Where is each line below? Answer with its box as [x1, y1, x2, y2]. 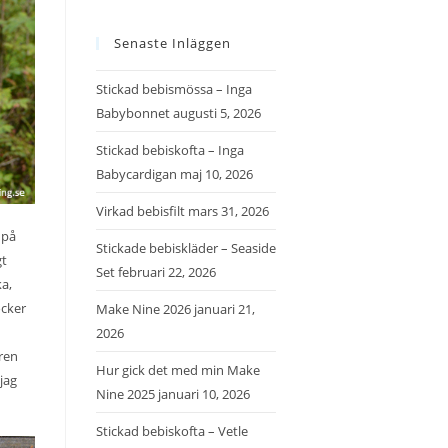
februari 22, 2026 [118, 263, 216, 281]
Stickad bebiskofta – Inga [96, 141, 244, 159]
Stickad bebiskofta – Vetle [96, 422, 248, 440]
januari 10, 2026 [158, 385, 250, 403]
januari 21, [194, 300, 255, 318]
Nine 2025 [96, 385, 155, 403]
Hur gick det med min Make [96, 361, 260, 379]
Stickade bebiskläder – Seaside [96, 239, 276, 257]
